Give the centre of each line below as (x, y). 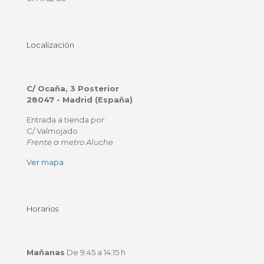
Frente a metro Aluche (70, 142)
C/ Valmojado (52, 131)
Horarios (42, 209)
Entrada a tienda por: (66, 120)
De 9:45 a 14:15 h (95, 252)
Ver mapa (45, 162)
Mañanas (46, 252)
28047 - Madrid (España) (80, 100)
